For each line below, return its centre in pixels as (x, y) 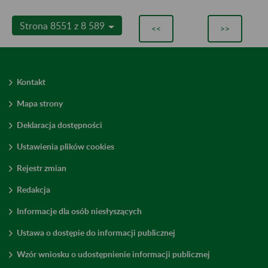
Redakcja (33, 189)
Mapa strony (40, 103)
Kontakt (31, 81)
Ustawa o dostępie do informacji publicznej (96, 232)
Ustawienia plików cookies (66, 146)
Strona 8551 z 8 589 (63, 25)
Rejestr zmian (42, 167)
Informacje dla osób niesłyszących (79, 211)
